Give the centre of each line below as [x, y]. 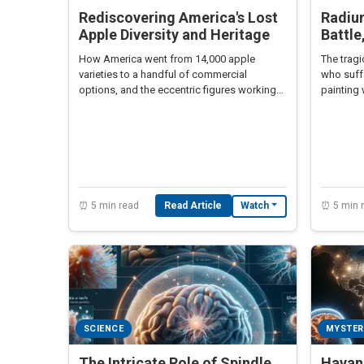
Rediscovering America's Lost [178, 17]
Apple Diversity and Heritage [174, 34]
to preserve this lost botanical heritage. [170, 105]
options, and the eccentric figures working [178, 89]
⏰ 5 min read [109, 205]
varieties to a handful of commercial [163, 74]
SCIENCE [104, 329]
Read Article [193, 205]
